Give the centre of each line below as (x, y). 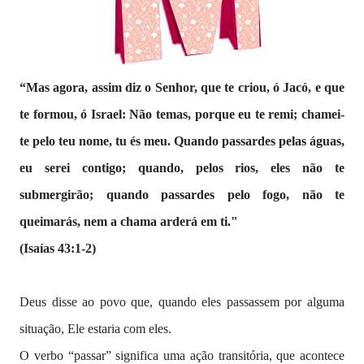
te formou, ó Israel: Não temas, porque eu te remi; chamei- (182, 114)
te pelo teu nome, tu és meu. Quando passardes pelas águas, (182, 141)
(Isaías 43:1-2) (58, 248)
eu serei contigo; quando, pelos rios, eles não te (182, 168)
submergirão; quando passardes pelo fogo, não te (182, 195)
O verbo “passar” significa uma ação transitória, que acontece (182, 355)
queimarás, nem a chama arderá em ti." (129, 221)
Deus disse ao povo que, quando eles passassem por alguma (182, 302)
